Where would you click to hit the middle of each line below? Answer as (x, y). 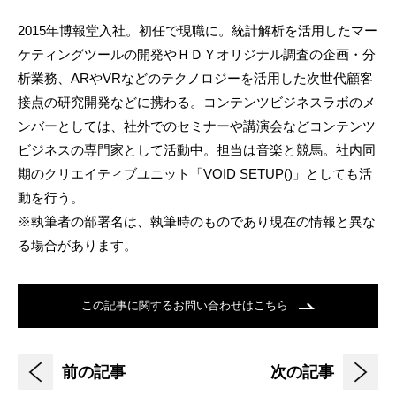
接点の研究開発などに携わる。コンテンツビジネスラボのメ (197, 102)
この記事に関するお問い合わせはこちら (187, 305)
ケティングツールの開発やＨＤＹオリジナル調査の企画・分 (197, 54)
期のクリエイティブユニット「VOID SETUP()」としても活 (195, 173)
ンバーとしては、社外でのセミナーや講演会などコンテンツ (197, 126)
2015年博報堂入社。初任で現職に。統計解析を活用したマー (198, 30)
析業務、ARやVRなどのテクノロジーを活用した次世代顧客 (195, 78)
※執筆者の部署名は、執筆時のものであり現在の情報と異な (197, 221)
